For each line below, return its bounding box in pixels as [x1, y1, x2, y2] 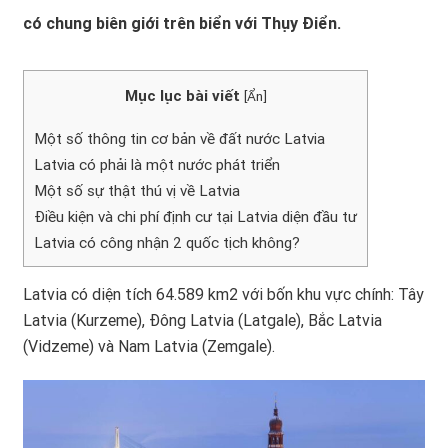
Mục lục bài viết [124, 86, 240, 105]
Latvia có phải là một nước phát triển [34, 156, 280, 175]
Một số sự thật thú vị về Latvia [34, 182, 240, 201]
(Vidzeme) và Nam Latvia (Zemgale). [23, 337, 275, 357]
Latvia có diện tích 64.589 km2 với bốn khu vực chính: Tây [23, 285, 424, 305]
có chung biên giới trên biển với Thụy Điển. [23, 13, 341, 33]
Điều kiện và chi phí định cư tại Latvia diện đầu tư [34, 208, 357, 227]
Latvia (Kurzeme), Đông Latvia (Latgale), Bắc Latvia [23, 311, 382, 331]
